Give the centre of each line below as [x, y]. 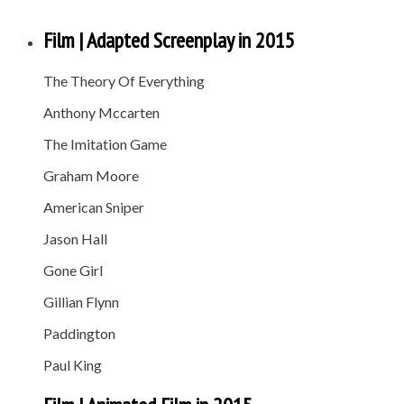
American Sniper [94, 207]
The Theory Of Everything [124, 80]
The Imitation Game [105, 143]
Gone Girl [73, 270]
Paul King [73, 364]
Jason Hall [75, 238]
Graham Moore [91, 175]
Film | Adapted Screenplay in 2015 [169, 40]
